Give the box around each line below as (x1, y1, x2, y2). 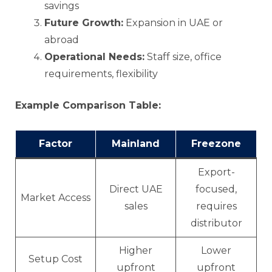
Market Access (21, 191, 90, 203)
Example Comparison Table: (15, 99, 161, 111)
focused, (195, 183, 237, 195)
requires (195, 200, 237, 212)
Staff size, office (144, 50, 222, 63)
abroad (44, 33, 79, 46)
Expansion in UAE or (123, 16, 223, 29)
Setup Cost (29, 253, 83, 265)
